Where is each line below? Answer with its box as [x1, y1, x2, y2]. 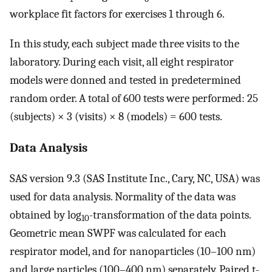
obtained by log [10, 208, 81, 222]
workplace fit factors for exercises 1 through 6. [10, 7, 225, 21]
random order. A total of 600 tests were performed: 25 [10, 91, 258, 105]
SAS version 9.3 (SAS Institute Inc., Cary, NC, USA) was [10, 172, 260, 186]
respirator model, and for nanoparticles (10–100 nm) [10, 245, 256, 259]
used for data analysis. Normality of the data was [10, 190, 236, 204]
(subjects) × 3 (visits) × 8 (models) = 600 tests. [10, 109, 222, 123]
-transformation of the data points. [89, 208, 251, 222]
